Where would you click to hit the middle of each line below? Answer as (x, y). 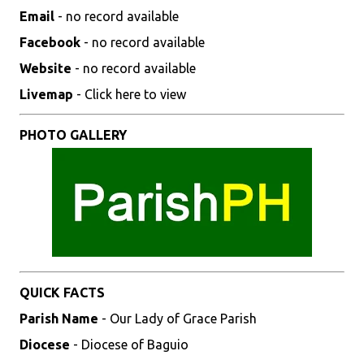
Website (45, 68)
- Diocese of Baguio (129, 344)
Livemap (46, 94)
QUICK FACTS (62, 292)
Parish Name (59, 318)
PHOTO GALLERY (73, 135)
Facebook (50, 42)
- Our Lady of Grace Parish (178, 318)
